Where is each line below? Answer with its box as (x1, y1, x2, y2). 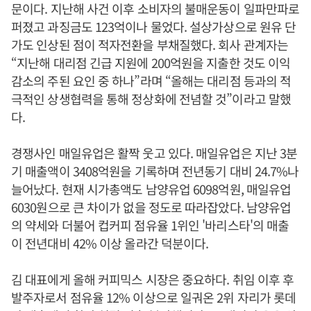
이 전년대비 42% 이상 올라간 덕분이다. (11, 234, 209, 252)
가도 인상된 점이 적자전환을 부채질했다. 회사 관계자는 (11, 35, 289, 53)
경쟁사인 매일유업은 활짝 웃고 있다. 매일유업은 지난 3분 (11, 144, 298, 162)
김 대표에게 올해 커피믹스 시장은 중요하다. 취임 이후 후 (11, 270, 294, 288)
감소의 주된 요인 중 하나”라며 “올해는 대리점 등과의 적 (11, 72, 292, 90)
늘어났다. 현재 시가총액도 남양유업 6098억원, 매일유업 (11, 180, 292, 198)
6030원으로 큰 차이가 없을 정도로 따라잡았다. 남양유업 (11, 198, 292, 216)
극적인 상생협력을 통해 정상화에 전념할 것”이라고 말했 (11, 90, 292, 108)
